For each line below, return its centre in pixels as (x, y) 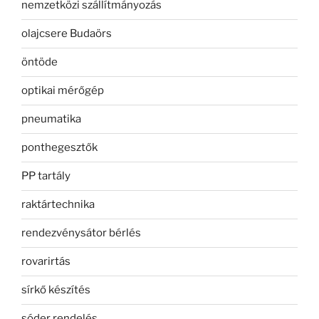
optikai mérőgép (63, 91)
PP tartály (46, 176)
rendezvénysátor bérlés (81, 233)
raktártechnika (58, 205)
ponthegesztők (59, 148)
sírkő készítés (56, 290)
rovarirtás (46, 262)
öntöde (40, 62)
